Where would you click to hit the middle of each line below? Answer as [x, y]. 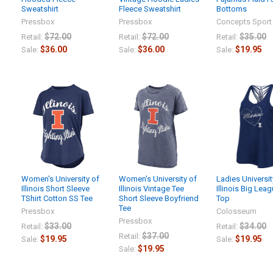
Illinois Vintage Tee [151, 189]
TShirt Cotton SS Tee [57, 199]
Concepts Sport [244, 21]
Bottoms [231, 9]
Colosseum [236, 211]
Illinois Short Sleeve [56, 189]
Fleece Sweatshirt [150, 9]
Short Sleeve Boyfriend [159, 199]
